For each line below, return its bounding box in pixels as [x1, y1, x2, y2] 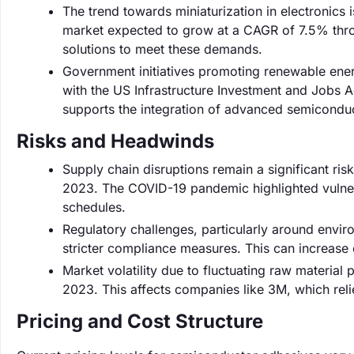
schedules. [62, 199, 126, 215]
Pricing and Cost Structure [17, 310, 263, 333]
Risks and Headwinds [17, 130, 214, 153]
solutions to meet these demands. [62, 41, 262, 57]
